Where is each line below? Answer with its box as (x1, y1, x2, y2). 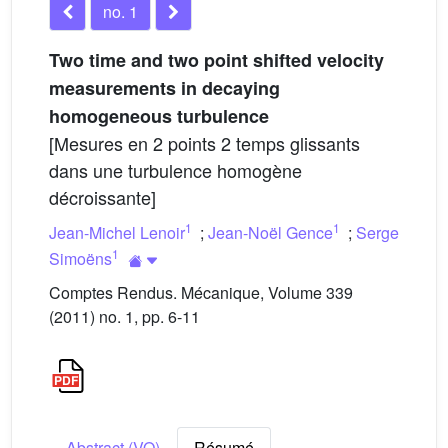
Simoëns (49, 246, 112, 270)
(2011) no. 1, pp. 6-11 (49, 305, 200, 328)
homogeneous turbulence (49, 103, 269, 129)
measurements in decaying (49, 75, 280, 101)
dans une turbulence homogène (49, 157, 302, 183)
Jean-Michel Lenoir (49, 221, 185, 244)
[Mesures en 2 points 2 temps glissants (49, 130, 360, 156)
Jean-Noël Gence (208, 221, 333, 244)
